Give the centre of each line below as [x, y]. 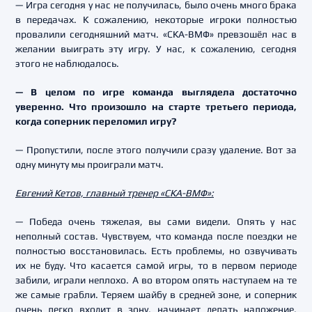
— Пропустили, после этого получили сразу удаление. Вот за [156, 150]
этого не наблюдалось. [67, 63]
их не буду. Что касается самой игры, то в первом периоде [156, 265]
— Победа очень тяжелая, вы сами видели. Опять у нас [156, 221]
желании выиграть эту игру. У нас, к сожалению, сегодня [156, 49]
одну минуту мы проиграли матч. [89, 164]
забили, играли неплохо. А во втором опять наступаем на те [156, 280]
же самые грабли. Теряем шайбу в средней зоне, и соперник [156, 295]
